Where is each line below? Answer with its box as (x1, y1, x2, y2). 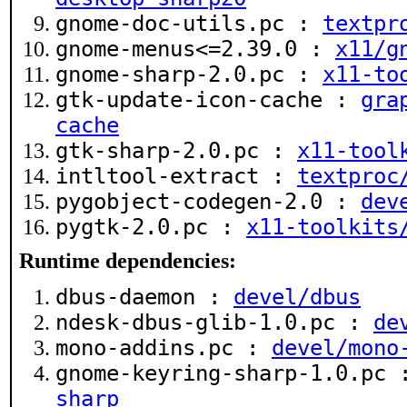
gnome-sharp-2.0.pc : (55, 62, 323, 87)
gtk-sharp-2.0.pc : (55, 138, 297, 164)
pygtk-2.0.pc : (55, 214, 246, 240)
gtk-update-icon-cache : (55, 87, 361, 113)
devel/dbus (233, 284, 361, 310)
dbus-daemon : (55, 284, 233, 310)
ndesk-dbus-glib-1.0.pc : (55, 310, 373, 335)
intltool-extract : (55, 164, 297, 189)
